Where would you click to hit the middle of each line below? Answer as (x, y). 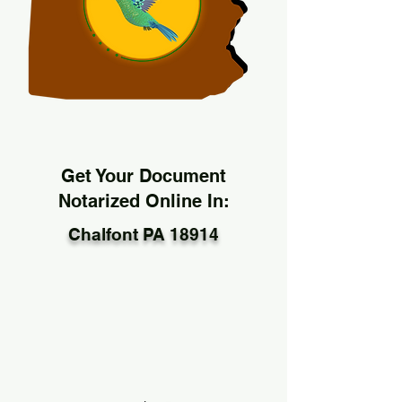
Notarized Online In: (144, 201)
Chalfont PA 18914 (144, 234)
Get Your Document (144, 176)
